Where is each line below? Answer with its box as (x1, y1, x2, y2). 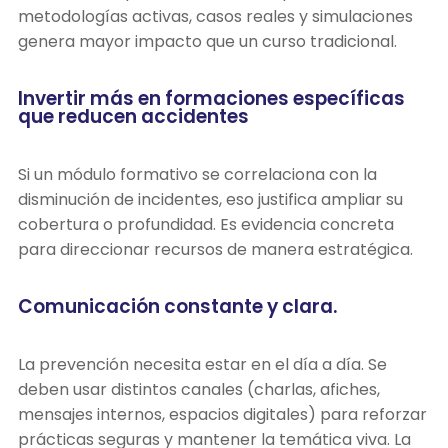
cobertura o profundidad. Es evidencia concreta (18, 212, 394, 236)
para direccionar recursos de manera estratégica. (18, 237, 413, 261)
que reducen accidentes (18, 102, 249, 130)
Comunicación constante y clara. (18, 292, 337, 320)
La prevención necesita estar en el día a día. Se (18, 352, 387, 376)
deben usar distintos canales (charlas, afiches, (18, 377, 380, 401)
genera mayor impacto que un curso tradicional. (18, 29, 397, 53)
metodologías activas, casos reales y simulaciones (18, 4, 413, 28)
